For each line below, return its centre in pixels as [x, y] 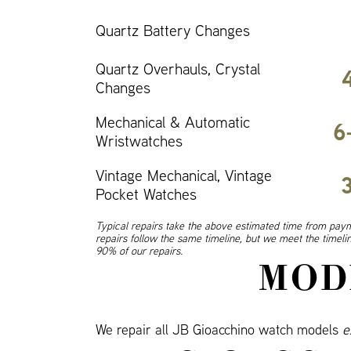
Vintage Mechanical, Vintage [184, 175]
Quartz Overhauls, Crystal [178, 69]
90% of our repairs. [139, 251]
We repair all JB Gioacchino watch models [219, 329]
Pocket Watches [146, 194]
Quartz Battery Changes [173, 30]
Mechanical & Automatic [173, 122]
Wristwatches [139, 141]
